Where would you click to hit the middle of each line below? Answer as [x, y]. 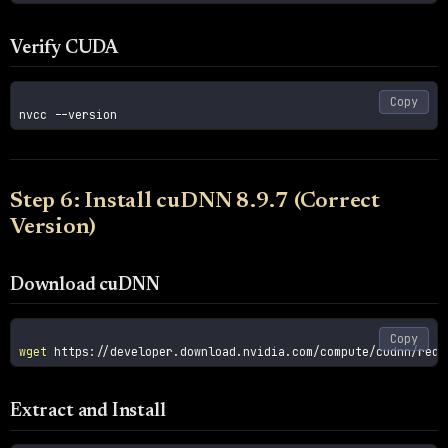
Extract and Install [88, 412]
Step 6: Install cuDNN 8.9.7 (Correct [195, 201]
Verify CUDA [64, 49]
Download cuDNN [85, 286]
